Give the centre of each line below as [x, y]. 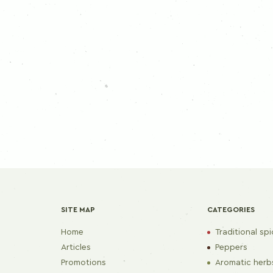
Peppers [231, 248]
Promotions [83, 263]
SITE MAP [78, 210]
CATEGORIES [231, 210]
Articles [76, 248]
